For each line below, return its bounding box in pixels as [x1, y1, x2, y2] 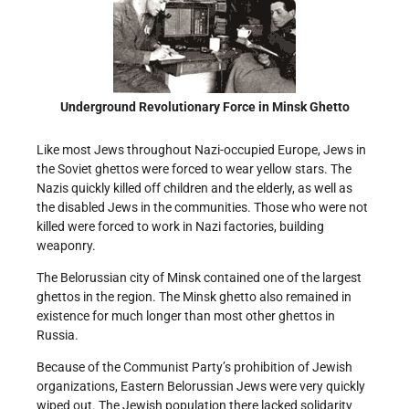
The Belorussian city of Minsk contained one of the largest [37, 269, 362, 285]
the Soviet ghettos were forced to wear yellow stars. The [37, 161, 351, 176]
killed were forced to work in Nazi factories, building [37, 218, 324, 234]
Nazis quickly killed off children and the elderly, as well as [37, 180, 352, 195]
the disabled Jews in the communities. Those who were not [37, 199, 368, 215]
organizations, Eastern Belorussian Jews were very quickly [37, 378, 365, 393]
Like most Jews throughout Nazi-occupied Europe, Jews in [37, 142, 366, 157]
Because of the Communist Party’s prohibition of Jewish [37, 359, 352, 374]
